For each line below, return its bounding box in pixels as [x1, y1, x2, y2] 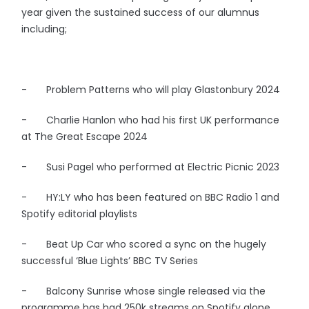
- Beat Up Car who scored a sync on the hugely [21, 237, 267, 251]
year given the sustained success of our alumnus [21, 6, 260, 19]
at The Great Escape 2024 [21, 130, 148, 143]
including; [21, 22, 70, 36]
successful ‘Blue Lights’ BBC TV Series [21, 254, 199, 268]
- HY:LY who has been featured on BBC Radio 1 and [21, 190, 280, 204]
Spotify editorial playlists [21, 207, 138, 221]
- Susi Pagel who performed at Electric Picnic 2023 [21, 160, 280, 174]
